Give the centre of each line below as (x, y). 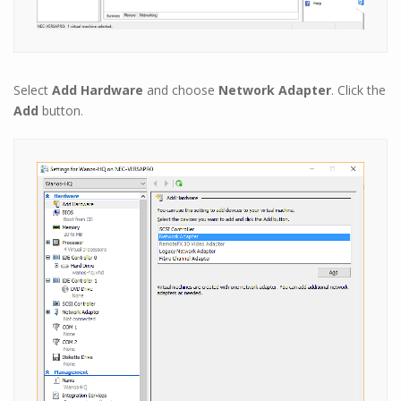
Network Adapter (273, 90)
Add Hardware (98, 90)
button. (63, 111)
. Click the (358, 90)
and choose (179, 90)
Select (33, 90)
